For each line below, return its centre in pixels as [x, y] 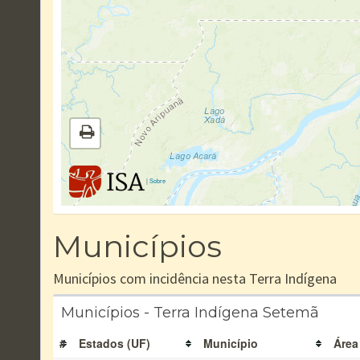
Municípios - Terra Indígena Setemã [190, 313]
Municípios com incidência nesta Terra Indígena [195, 278]
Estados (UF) [115, 343]
